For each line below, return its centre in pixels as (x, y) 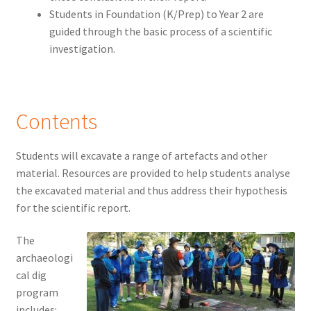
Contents (56, 122)
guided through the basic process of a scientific (160, 32)
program (37, 293)
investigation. (82, 49)
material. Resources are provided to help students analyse (153, 173)
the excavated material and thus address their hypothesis (151, 190)
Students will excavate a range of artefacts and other (141, 155)
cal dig (31, 275)
